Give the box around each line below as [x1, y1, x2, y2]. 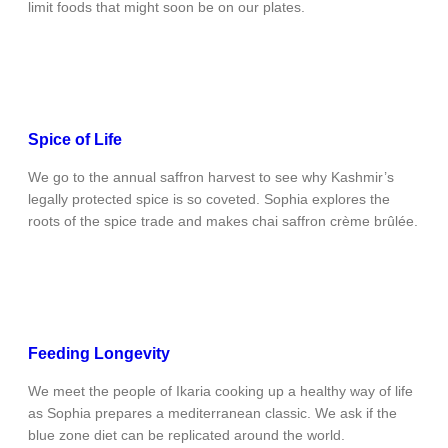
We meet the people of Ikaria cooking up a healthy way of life [28, 383, 413, 400]
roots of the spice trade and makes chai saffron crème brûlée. [28, 213, 418, 230]
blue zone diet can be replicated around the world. [28, 427, 345, 444]
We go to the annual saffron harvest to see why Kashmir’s [28, 169, 394, 186]
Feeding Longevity [28, 345, 170, 363]
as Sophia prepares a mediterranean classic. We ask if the [28, 405, 397, 422]
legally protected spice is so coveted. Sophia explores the [28, 191, 390, 208]
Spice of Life [28, 131, 122, 149]
